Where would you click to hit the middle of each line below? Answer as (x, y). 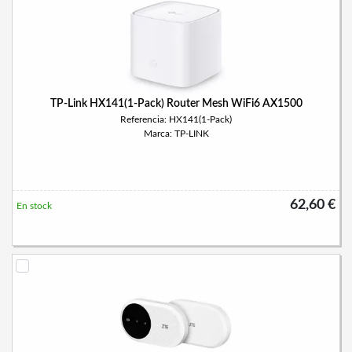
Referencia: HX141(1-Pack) (176, 119)
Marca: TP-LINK (176, 134)
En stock (34, 206)
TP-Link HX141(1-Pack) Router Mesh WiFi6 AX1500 (176, 104)
